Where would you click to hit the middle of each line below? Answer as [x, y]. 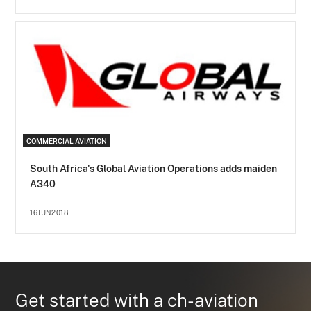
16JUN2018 [49, 213]
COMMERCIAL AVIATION [67, 141]
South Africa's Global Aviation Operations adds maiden [154, 169]
